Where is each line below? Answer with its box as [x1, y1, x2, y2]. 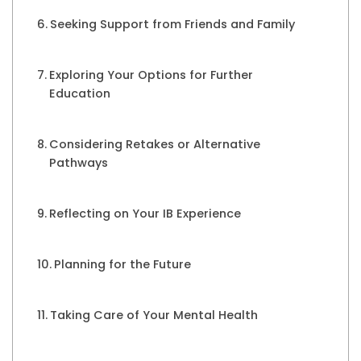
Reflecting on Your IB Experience [48, 205, 241, 222]
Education [48, 85, 110, 102]
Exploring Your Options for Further [48, 67, 253, 84]
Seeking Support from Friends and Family [49, 16, 295, 33]
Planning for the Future [53, 256, 191, 273]
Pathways [48, 155, 108, 172]
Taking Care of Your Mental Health [49, 307, 258, 324]
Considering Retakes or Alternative [48, 136, 260, 153]
